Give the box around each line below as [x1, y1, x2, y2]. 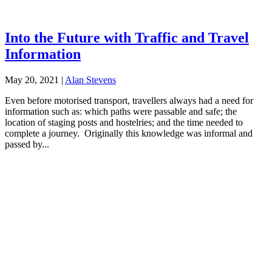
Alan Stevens [65, 74, 116, 85]
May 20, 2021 [5, 74, 59, 85]
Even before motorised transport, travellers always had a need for [5, 95, 253, 106]
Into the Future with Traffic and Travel [5, 29, 249, 46]
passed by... [5, 138, 49, 149]
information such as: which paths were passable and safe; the [5, 106, 237, 117]
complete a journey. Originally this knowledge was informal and [5, 127, 253, 138]
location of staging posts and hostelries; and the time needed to [5, 117, 243, 127]
